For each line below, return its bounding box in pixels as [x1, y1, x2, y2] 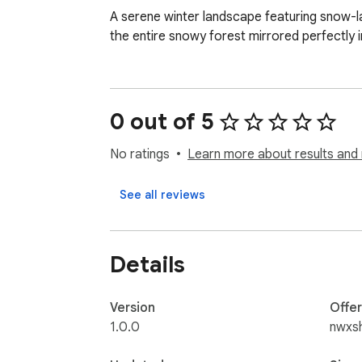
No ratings [110, 146, 170, 163]
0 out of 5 [110, 107, 214, 137]
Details [110, 250, 185, 279]
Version [110, 299, 155, 316]
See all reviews [120, 187, 205, 203]
